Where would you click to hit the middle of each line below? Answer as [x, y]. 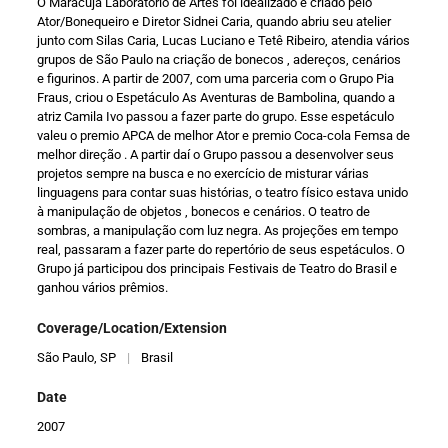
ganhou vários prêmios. [103, 288]
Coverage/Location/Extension [132, 327]
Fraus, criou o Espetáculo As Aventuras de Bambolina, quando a [216, 98]
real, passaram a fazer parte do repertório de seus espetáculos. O [221, 250]
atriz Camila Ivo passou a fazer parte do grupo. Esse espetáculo [216, 117]
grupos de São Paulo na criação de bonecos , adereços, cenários [219, 60]
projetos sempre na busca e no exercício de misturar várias [203, 174]
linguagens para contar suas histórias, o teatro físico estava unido [223, 193]
